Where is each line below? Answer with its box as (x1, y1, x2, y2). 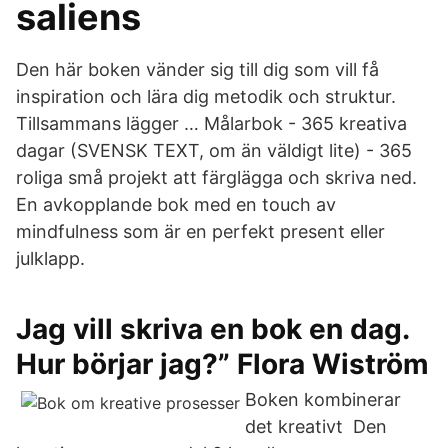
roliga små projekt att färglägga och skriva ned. (16, 167, 417, 188)
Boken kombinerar (245, 389, 401, 410)
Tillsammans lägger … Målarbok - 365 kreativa (16, 113, 407, 134)
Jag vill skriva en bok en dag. (16, 312, 409, 346)
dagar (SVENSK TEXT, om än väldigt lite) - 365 (16, 140, 412, 161)
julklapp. (16, 248, 85, 269)
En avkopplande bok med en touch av (16, 194, 336, 215)
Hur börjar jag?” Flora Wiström (16, 347, 429, 381)
